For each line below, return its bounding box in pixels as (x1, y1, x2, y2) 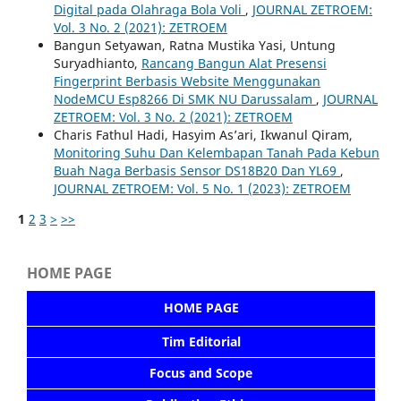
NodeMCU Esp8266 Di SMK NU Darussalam (53, 90, 316, 107)
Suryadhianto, (53, 54, 141, 72)
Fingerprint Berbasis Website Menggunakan (53, 72, 320, 90)
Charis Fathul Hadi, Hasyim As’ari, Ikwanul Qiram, (53, 125, 353, 143)
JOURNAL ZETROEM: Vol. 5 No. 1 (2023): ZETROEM (53, 179, 351, 197)
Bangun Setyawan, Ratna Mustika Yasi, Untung (53, 36, 336, 54)
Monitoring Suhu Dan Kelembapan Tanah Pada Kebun (53, 143, 380, 161)
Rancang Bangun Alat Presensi (141, 54, 327, 72)
